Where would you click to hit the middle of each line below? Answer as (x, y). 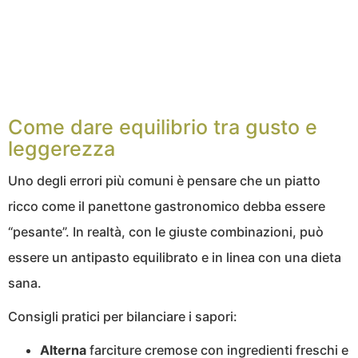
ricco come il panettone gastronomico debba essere (167, 207)
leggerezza (62, 149)
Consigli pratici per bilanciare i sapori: (123, 317)
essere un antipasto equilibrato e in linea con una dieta (175, 258)
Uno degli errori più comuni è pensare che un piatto (164, 181)
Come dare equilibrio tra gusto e (163, 127)
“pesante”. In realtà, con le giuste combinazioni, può (166, 232)
